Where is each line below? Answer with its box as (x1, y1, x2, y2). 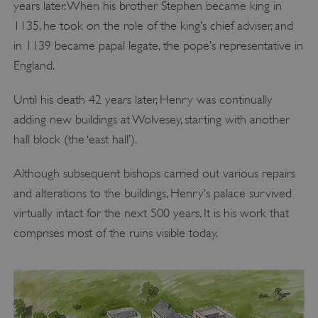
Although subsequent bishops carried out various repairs (13, 165, 295, 180)
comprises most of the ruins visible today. (13, 225, 218, 240)
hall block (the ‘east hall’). (13, 131, 137, 146)
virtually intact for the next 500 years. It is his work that (13, 205, 289, 220)
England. (13, 57, 55, 72)
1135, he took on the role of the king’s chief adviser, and (13, 18, 293, 33)
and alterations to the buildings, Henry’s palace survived (13, 185, 292, 200)
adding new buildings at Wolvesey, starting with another (13, 111, 290, 126)
